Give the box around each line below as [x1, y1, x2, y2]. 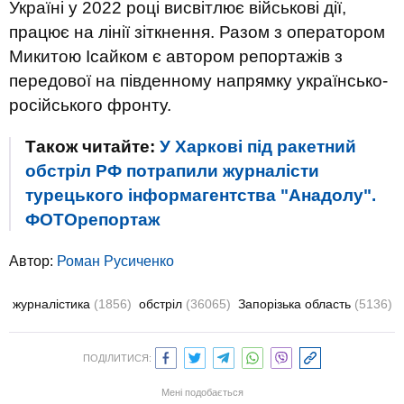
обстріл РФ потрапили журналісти [25, 161, 319, 180]
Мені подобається [161, 387, 243, 398]
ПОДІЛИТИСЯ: [83, 353, 151, 363]
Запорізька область [238, 297, 354, 311]
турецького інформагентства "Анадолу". [25, 186, 376, 205]
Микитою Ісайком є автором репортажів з [9, 47, 343, 66]
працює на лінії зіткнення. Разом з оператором [9, 23, 385, 41]
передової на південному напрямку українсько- [9, 71, 388, 90]
